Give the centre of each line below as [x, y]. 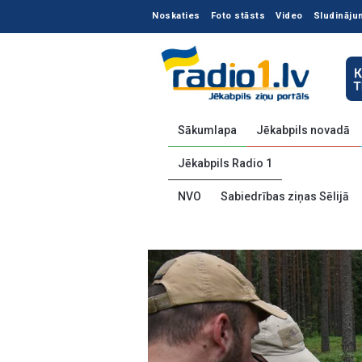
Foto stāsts [238, 16]
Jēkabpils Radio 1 [225, 163]
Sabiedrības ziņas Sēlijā [285, 196]
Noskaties [176, 16]
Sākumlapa [207, 130]
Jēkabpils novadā [303, 130]
